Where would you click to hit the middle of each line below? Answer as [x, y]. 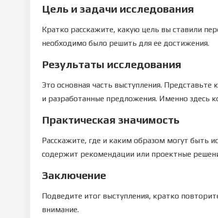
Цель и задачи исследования [118, 9]
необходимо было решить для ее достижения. [126, 43]
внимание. [60, 209]
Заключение [74, 175]
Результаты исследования [112, 64]
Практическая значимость [111, 120]
